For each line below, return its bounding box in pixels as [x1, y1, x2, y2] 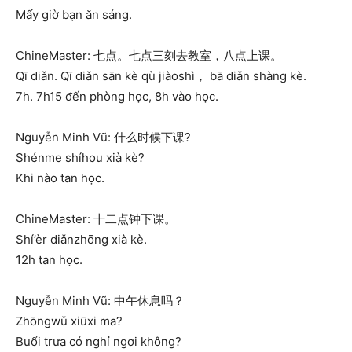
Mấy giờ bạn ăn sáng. [16, 6, 132, 22]
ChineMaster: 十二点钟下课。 [16, 211, 176, 226]
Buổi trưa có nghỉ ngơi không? [16, 333, 181, 349]
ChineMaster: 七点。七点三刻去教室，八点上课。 [16, 47, 282, 63]
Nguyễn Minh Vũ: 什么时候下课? [16, 129, 191, 145]
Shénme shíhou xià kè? [16, 149, 145, 165]
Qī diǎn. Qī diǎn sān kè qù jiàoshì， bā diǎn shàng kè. [16, 68, 306, 83]
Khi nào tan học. [16, 170, 104, 185]
